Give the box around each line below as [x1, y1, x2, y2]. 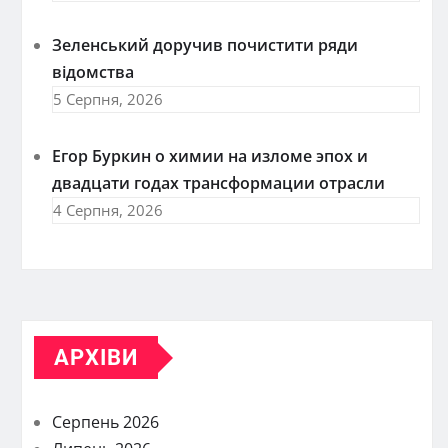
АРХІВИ [54, 345, 138, 370]
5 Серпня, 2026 [53, 89, 163, 109]
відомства [52, 61, 134, 83]
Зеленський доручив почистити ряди [52, 34, 358, 56]
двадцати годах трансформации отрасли [52, 172, 385, 194]
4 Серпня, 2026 [53, 200, 163, 220]
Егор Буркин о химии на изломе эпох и [52, 145, 368, 167]
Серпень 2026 [52, 411, 159, 433]
